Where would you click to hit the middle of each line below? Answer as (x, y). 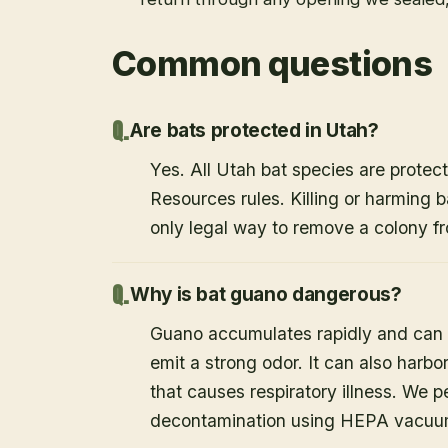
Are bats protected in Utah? (254, 131)
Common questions (272, 64)
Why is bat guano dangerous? (265, 295)
